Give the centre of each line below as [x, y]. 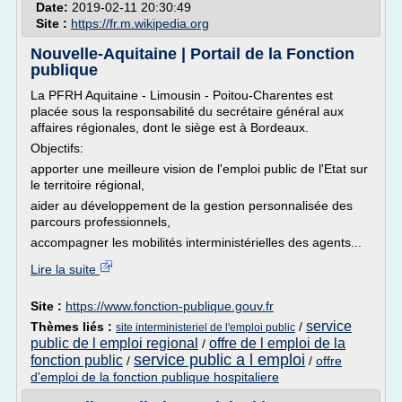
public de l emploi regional [114, 343]
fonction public [77, 360]
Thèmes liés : [73, 327]
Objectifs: [57, 148]
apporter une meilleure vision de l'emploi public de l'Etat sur [199, 169]
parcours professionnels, [100, 222]
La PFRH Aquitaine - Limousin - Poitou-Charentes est [182, 95]
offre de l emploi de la [277, 343]
